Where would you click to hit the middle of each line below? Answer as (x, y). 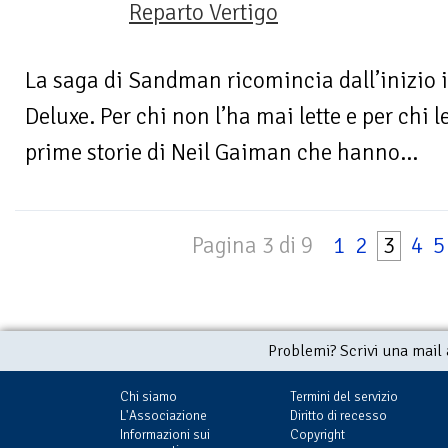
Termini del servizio (344, 397)
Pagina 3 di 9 (252, 246)
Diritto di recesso (338, 416)
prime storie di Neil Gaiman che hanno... (221, 153)
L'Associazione (163, 416)
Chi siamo (148, 397)
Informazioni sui (165, 435)
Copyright (317, 435)
